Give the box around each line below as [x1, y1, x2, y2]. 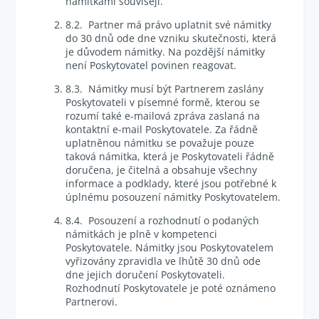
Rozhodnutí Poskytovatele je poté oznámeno [66, 281, 276, 295]
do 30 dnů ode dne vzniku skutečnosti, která [66, 31, 277, 45]
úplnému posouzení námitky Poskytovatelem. [66, 190, 281, 204]
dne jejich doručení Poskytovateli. [66, 268, 226, 281]
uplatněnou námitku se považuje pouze [66, 136, 255, 150]
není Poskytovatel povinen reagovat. [66, 58, 237, 72]
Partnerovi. [66, 295, 118, 308]
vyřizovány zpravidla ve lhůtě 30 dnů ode [66, 254, 261, 268]
